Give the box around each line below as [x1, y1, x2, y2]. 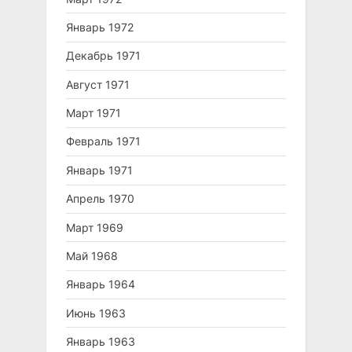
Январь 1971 [66, 163, 133, 177]
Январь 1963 [66, 335, 135, 349]
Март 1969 [66, 220, 123, 234]
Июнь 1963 [66, 306, 126, 320]
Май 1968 [66, 248, 118, 262]
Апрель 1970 [66, 192, 134, 206]
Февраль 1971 [66, 134, 141, 148]
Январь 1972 [66, 20, 134, 34]
